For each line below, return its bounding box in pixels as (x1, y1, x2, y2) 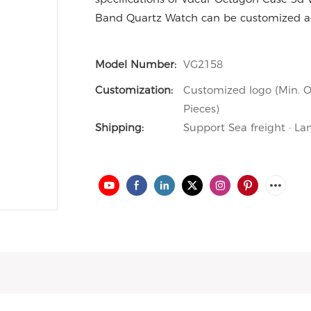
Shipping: (95, 121, 144, 134)
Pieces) (183, 102, 219, 115)
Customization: (95, 83, 173, 96)
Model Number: (95, 58, 176, 71)
